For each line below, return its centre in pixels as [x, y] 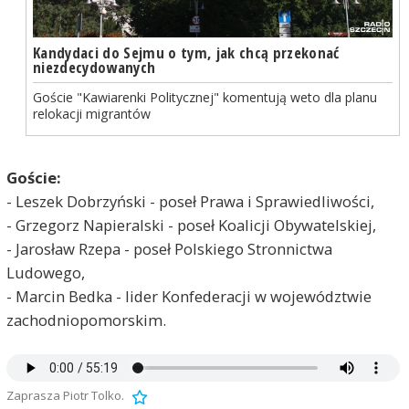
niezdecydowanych [94, 67]
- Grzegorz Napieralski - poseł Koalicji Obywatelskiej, [191, 225]
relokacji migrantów [91, 114]
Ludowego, [45, 273]
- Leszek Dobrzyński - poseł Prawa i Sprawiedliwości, [190, 202]
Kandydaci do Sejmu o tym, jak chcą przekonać [186, 52]
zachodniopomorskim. [86, 320]
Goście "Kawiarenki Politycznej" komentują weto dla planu [204, 98]
